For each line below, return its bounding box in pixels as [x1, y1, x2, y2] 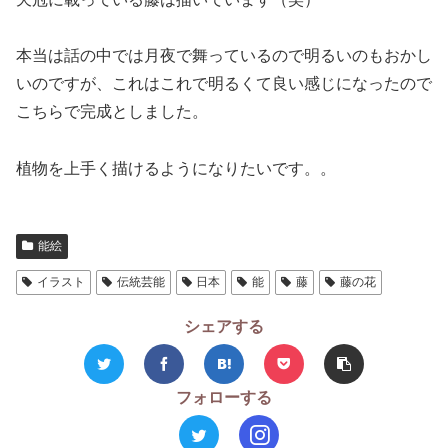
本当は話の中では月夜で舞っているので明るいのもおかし [16, 47, 432, 65]
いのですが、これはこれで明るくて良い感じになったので [16, 75, 432, 93]
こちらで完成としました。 [16, 103, 208, 121]
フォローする [176, 389, 272, 407]
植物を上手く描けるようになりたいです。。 [16, 160, 336, 178]
